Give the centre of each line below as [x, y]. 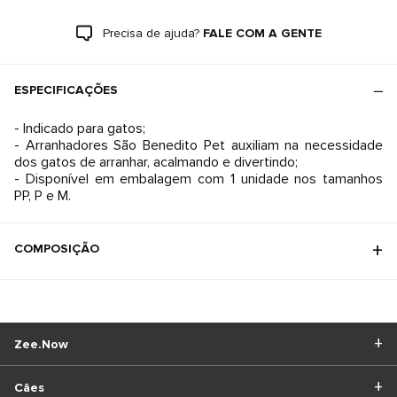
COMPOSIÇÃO [57, 249]
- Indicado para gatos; [80, 128]
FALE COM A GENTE [262, 33]
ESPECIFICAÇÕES [66, 90]
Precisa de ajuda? [151, 33]
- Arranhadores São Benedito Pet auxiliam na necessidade [198, 145]
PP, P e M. [43, 196]
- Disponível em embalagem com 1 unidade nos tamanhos [198, 179]
